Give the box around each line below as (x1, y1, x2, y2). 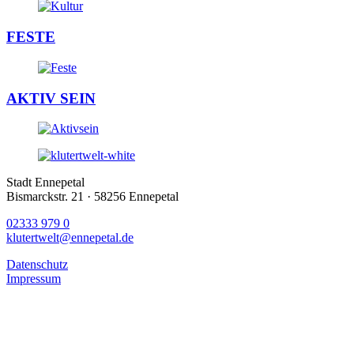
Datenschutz (6, 258, 68, 272)
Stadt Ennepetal (6, 175, 85, 190)
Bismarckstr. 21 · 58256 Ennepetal (6, 190, 179, 204)
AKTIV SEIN (6, 89, 96, 107)
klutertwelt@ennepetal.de (6, 231, 134, 245)
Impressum (6, 272, 61, 286)
